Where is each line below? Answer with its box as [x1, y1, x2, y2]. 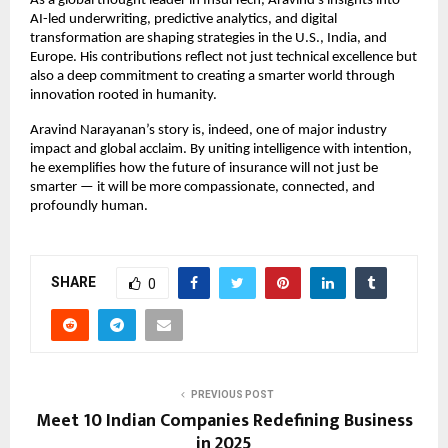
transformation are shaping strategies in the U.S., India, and [30, 30, 387, 46]
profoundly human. [30, 198, 148, 214]
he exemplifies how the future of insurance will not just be [30, 160, 378, 176]
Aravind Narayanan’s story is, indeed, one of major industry [30, 122, 387, 138]
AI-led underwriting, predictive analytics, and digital [30, 11, 337, 27]
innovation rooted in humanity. [30, 87, 217, 103]
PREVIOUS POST [190, 388, 274, 400]
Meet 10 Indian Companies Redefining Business [35, 405, 413, 436]
